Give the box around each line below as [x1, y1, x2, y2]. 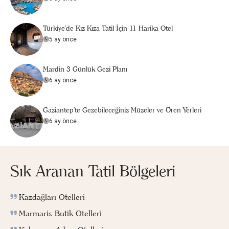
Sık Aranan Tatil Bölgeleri [10, 162, 175, 180]
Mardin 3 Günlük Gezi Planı [43, 64, 127, 74]
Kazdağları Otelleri [19, 192, 85, 202]
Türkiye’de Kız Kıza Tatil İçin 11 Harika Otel [43, 24, 173, 33]
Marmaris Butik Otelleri [19, 208, 102, 218]
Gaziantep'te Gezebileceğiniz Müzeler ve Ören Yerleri [43, 105, 201, 114]
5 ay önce [49, 36, 77, 43]
